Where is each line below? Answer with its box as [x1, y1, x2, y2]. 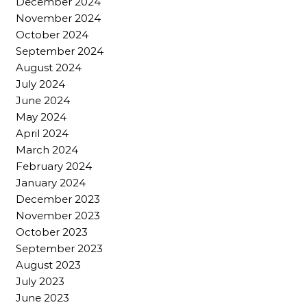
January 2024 [16, 176, 86, 189]
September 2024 [16, 45, 103, 58]
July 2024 [16, 77, 65, 90]
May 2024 [16, 110, 66, 123]
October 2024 [16, 28, 88, 41]
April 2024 [16, 127, 69, 140]
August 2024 [16, 61, 82, 74]
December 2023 [16, 193, 100, 206]
